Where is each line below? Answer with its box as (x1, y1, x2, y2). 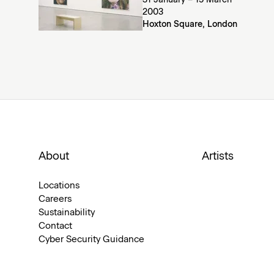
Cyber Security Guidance (39, 235, 144, 244)
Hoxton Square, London (143, 20, 237, 29)
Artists (202, 151, 234, 162)
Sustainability (39, 208, 95, 217)
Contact (39, 221, 72, 231)
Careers (39, 194, 72, 204)
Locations (39, 181, 80, 190)
